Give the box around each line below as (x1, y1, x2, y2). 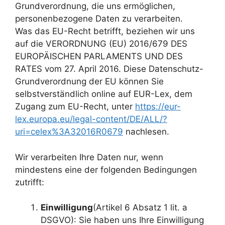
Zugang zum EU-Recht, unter (15, 101, 135, 112)
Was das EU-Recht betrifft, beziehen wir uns (15, 26, 195, 37)
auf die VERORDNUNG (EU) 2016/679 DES (15, 39, 187, 49)
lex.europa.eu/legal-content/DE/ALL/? (15, 114, 167, 125)
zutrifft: (15, 177, 44, 187)
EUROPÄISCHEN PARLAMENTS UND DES (15, 51, 183, 62)
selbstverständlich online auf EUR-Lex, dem (15, 89, 192, 99)
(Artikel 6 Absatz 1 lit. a (93, 202, 187, 213)
